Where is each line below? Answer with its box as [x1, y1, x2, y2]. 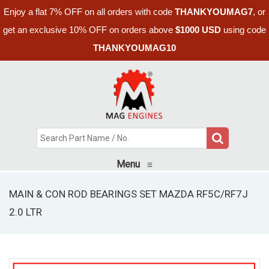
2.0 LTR [9, 205, 42, 218]
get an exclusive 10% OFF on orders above [3, 25, 175, 35]
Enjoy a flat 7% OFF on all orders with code [4, 7, 175, 17]
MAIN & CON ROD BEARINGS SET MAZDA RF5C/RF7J [9, 187, 248, 200]
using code [221, 25, 266, 35]
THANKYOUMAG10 [93, 43, 176, 53]
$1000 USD [175, 25, 221, 35]
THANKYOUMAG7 [175, 7, 253, 17]
